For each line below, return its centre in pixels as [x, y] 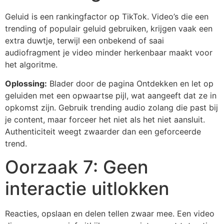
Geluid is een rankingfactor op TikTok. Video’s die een [107, 16]
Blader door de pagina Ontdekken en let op [130, 84]
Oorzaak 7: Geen [77, 167]
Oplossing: [26, 84]
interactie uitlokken [87, 189]
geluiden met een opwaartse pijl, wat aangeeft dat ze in [111, 96]
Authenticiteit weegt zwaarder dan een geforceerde [103, 132]
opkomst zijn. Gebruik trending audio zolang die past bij [111, 108]
